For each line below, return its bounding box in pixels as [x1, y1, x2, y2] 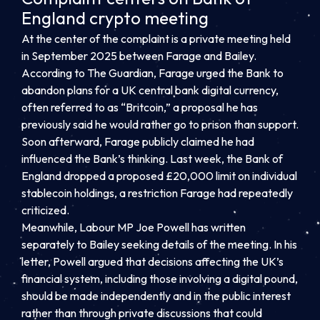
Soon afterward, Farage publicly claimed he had [21, 134, 254, 149]
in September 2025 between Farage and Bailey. [21, 48, 256, 63]
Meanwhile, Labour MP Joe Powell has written [21, 219, 246, 234]
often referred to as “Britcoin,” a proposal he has [21, 99, 258, 114]
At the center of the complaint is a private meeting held [21, 31, 291, 46]
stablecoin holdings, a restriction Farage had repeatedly [21, 185, 293, 200]
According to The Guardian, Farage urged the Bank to [21, 65, 284, 80]
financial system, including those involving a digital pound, [21, 271, 298, 286]
